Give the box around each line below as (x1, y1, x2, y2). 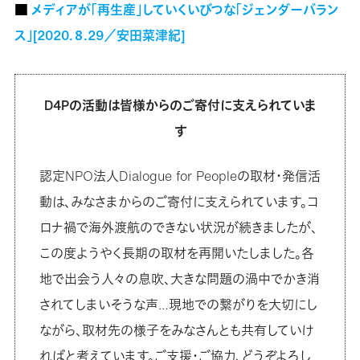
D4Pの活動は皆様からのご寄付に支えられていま (43, 95, 317, 115)
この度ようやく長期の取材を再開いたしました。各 (39, 243, 314, 263)
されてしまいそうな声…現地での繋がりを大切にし (39, 294, 317, 314)
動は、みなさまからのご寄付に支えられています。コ (39, 191, 319, 211)
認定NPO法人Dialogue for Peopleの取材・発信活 (39, 166, 321, 186)
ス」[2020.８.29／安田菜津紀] (14, 25, 185, 45)
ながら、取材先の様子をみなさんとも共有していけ (39, 320, 313, 340)
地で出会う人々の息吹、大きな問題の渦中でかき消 (39, 268, 320, 288)
